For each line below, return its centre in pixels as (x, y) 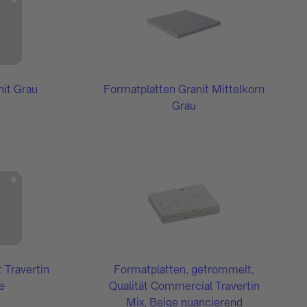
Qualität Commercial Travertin (184, 286)
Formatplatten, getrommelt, (184, 269)
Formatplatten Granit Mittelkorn (184, 90)
